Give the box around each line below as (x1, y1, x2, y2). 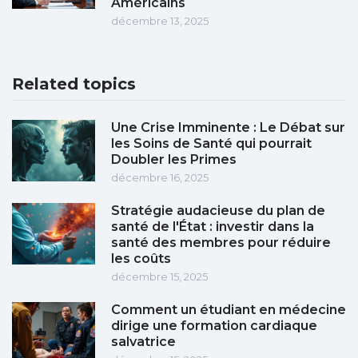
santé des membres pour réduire (111, 235, 331, 251)
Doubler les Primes (111, 152, 237, 168)
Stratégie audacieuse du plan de (111, 203, 325, 219)
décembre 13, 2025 (111, 14, 209, 28)
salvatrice (111, 334, 176, 350)
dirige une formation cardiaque (111, 318, 317, 334)
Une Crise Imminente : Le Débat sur (111, 120, 345, 136)
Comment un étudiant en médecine (111, 302, 346, 318)
